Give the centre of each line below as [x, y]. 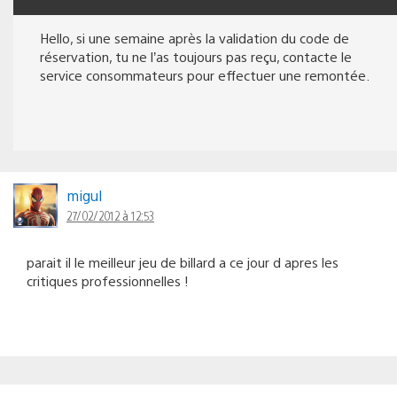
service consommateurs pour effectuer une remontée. [205, 74]
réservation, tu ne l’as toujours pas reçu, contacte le [196, 56]
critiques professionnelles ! [108, 280]
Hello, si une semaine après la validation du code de [195, 37]
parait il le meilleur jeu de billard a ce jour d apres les [183, 261]
